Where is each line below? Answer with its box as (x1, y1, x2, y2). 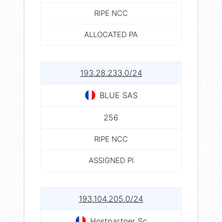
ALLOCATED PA (84, 29, 138, 39)
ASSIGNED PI (88, 155, 134, 165)
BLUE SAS (99, 90, 138, 100)
